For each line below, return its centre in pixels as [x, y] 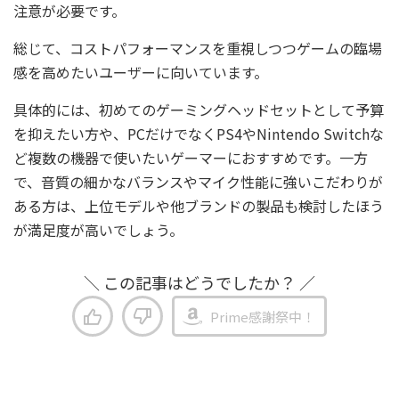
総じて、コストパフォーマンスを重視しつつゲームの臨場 [198, 48]
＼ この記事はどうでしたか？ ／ [199, 282]
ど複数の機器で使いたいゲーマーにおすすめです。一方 [191, 158]
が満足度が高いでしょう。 [98, 230]
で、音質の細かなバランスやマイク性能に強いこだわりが [198, 182]
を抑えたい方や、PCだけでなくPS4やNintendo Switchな [199, 134]
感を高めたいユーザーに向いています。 [141, 72]
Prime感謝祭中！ [263, 316]
